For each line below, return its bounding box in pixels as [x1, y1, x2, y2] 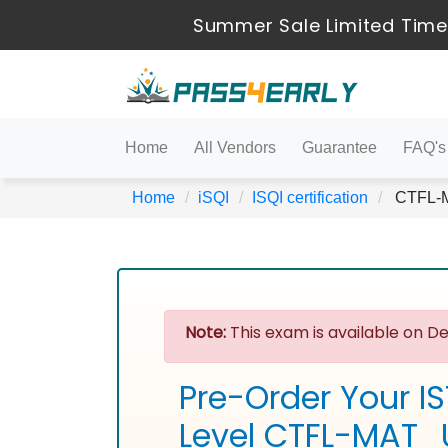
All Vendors [194, 139, 276, 156]
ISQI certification [252, 189, 368, 206]
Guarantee [302, 139, 377, 156]
